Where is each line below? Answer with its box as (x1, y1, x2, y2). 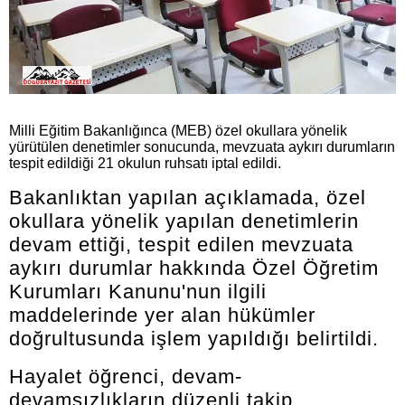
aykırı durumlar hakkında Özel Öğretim (9, 256, 379, 279)
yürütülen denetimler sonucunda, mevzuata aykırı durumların (9, 138, 395, 155)
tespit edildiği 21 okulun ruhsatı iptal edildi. (9, 155, 281, 171)
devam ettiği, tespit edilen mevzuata (9, 232, 353, 256)
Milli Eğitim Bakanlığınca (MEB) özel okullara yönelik (9, 122, 347, 138)
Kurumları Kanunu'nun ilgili (9, 279, 267, 303)
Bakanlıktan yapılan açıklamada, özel (9, 185, 366, 209)
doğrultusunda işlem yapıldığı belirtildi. (9, 326, 379, 350)
